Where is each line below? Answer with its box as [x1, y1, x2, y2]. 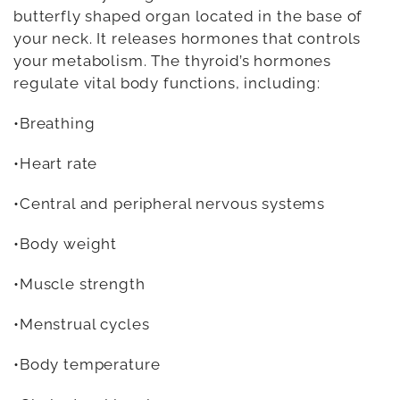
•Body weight [13, 234, 118, 253]
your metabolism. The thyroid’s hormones [13, 51, 332, 70]
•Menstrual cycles [13, 314, 150, 333]
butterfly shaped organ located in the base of [13, 6, 363, 25]
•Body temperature [13, 354, 161, 373]
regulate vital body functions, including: [13, 73, 321, 92]
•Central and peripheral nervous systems [13, 194, 326, 212]
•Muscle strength [13, 274, 146, 293]
